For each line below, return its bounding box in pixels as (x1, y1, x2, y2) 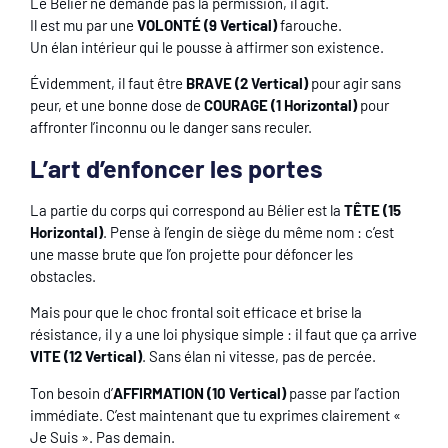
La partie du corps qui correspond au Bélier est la (30, 200, 344, 219)
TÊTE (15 (344, 200, 401, 219)
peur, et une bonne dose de (30, 96, 204, 115)
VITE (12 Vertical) (30, 347, 142, 366)
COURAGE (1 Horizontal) (204, 96, 357, 115)
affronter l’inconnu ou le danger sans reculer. (30, 118, 312, 137)
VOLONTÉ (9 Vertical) (137, 16, 277, 34)
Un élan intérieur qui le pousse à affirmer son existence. (30, 38, 387, 56)
